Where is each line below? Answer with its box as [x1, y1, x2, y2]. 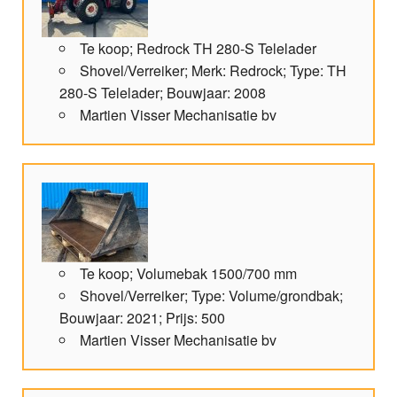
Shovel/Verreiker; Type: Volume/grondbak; [80, 285, 343, 307]
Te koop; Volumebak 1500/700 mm [80, 263, 297, 284]
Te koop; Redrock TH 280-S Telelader [80, 38, 316, 59]
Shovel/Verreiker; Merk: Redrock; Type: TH [80, 60, 346, 82]
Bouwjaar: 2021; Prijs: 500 [59, 307, 225, 329]
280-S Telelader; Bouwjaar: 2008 [59, 82, 266, 104]
